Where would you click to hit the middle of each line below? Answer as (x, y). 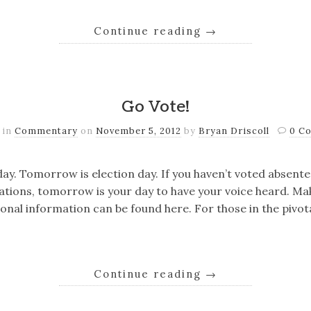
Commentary (47, 131)
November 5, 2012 (139, 131)
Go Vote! (155, 107)
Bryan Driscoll (234, 131)
